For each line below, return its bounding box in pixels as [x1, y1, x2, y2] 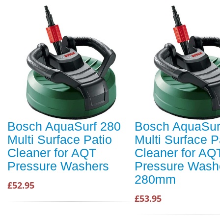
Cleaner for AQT [7, 146, 96, 160]
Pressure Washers [7, 159, 109, 173]
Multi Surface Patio [7, 133, 112, 147]
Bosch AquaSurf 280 [7, 119, 121, 134]
